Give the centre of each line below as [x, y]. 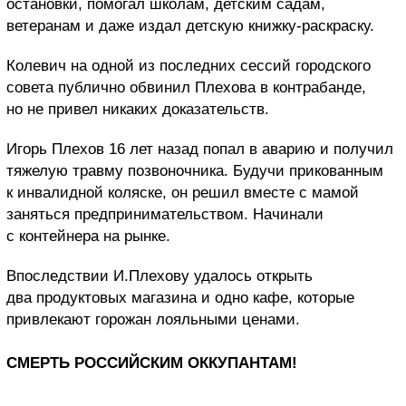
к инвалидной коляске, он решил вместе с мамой [183, 193]
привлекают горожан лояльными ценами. [153, 320]
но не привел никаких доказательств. [138, 110]
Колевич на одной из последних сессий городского [188, 66]
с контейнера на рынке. [88, 237]
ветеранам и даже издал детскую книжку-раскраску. [190, 26]
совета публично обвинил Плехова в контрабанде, [186, 88]
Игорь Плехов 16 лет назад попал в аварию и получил [200, 150]
